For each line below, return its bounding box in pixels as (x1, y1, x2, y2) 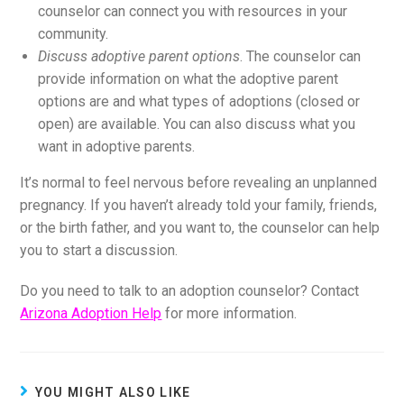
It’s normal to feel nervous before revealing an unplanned (20, 173, 378, 191)
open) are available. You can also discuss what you (38, 115, 356, 133)
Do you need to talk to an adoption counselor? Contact (20, 281, 360, 299)
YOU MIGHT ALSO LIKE (34, 384, 191, 399)
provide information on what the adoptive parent (38, 69, 339, 87)
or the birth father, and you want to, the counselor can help (20, 218, 381, 236)
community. (38, 24, 109, 42)
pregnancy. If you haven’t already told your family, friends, (20, 196, 378, 214)
